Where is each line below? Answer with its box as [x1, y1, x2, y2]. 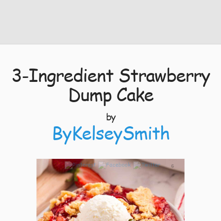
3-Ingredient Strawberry [11, 62, 210, 87]
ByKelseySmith [51, 120, 170, 145]
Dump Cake [68, 81, 153, 107]
